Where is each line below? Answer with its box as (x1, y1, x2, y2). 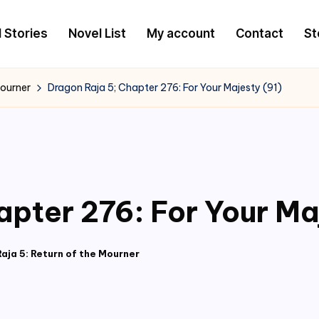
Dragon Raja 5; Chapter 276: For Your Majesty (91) (48, 80, 282, 94)
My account (146, 26, 215, 41)
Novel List (68, 26, 126, 41)
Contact (235, 26, 283, 41)
